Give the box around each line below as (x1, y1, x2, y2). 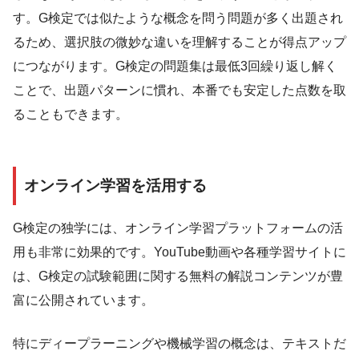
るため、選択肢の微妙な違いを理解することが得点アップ (13, 35, 346, 50)
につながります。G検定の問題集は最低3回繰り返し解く (13, 59, 337, 74)
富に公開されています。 (13, 292, 154, 307)
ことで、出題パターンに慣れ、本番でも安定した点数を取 (13, 83, 346, 98)
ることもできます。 (13, 107, 128, 122)
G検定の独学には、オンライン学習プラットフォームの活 (13, 220, 343, 235)
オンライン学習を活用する (24, 177, 207, 195)
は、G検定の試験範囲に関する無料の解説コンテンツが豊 (13, 268, 343, 283)
